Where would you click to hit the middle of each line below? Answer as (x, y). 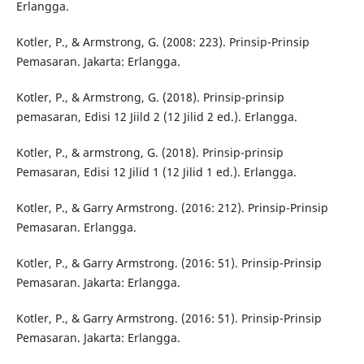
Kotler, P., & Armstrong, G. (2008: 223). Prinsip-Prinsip (162, 42)
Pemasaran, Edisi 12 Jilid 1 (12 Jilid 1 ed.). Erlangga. (156, 172)
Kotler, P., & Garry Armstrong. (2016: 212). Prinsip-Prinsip (172, 208)
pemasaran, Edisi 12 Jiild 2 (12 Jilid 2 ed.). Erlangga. (156, 117)
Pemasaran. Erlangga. (76, 227)
